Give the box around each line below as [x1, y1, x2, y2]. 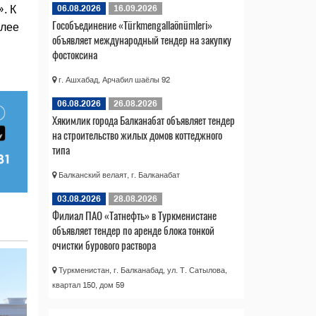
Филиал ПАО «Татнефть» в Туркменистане [51, 207, 217, 223]
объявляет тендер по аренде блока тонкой [51, 221, 214, 238]
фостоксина [51, 46, 97, 62]
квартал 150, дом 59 [51, 280, 124, 289]
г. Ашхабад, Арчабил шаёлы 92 [56, 75, 170, 84]
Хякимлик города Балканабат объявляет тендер [51, 111, 235, 128]
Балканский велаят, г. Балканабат [56, 170, 180, 179]
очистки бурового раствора [51, 236, 156, 253]
